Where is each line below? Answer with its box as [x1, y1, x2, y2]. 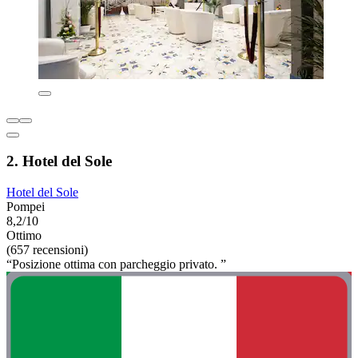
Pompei [6, 200, 45, 214]
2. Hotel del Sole [6, 153, 112, 170]
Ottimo [6, 229, 42, 243]
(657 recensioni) [6, 243, 88, 257]
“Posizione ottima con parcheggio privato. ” [6, 257, 226, 272]
